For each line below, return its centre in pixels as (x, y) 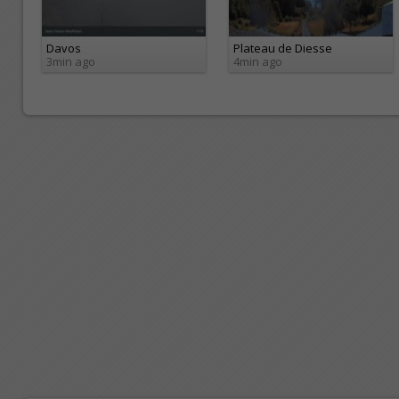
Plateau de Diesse (283, 49)
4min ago (258, 62)
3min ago (71, 62)
